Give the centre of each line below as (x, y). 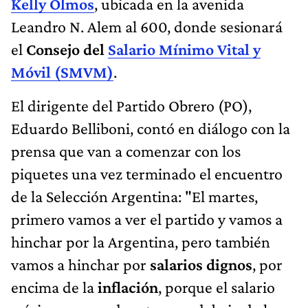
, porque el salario (217, 287)
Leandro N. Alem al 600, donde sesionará (147, 26)
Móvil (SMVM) (62, 71)
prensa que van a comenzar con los (126, 151)
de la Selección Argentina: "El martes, (134, 196)
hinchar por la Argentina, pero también (141, 241)
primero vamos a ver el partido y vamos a (147, 219)
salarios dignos (201, 264)
